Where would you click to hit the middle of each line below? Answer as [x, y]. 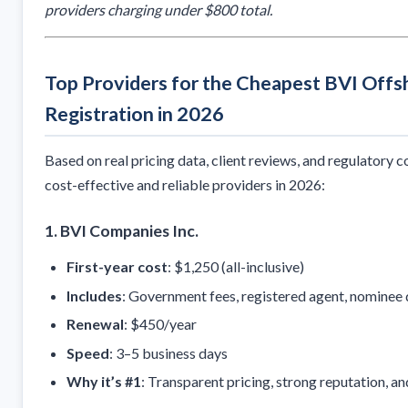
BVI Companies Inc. [129, 231]
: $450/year [160, 324]
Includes [94, 295]
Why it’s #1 [104, 381]
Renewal [95, 324]
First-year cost [117, 267]
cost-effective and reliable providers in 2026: [185, 185]
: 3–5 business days [168, 352]
